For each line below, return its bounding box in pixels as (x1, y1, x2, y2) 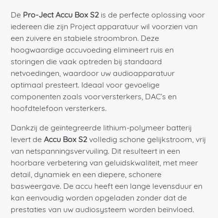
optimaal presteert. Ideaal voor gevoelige (11, 82, 160, 90)
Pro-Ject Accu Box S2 (23, 12, 99, 20)
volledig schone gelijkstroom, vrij (87, 136, 206, 145)
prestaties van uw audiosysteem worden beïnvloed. (11, 206, 195, 215)
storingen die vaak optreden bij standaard (11, 58, 163, 67)
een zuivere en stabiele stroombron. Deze (11, 35, 160, 43)
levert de (11, 136, 44, 145)
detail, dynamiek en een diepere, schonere (11, 171, 162, 180)
